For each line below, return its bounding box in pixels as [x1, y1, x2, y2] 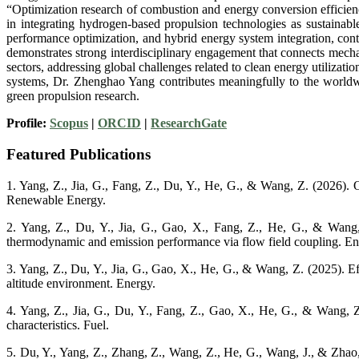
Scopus [50, 116, 88, 131]
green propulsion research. [6, 89, 139, 103]
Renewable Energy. [6, 192, 106, 207]
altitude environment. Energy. [6, 276, 155, 290]
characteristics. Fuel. [6, 317, 109, 332]
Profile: [6, 116, 50, 131]
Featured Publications [6, 145, 151, 163]
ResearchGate [151, 116, 227, 131]
